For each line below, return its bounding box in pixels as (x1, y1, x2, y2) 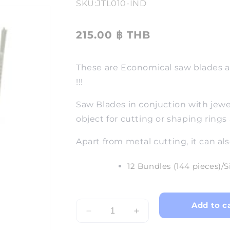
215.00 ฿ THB (76, 29, 150, 41)
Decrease (88, 210, 127, 221)
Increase (136, 210, 171, 221)
